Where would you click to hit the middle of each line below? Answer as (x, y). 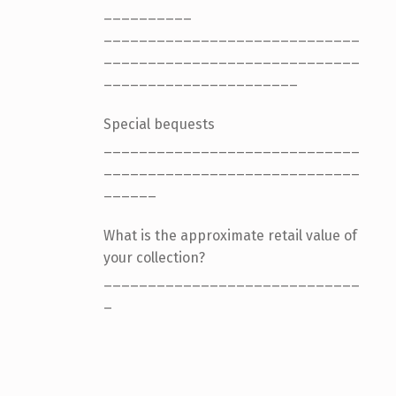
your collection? (154, 257)
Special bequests (159, 124)
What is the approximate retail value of (230, 235)
